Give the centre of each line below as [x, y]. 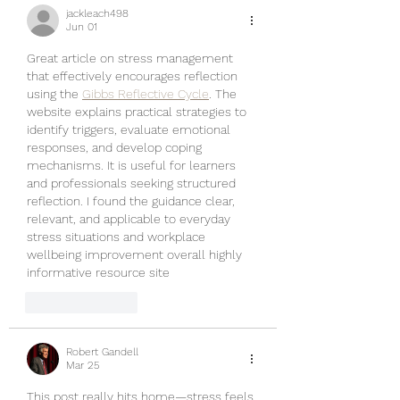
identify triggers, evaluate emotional [130, 129]
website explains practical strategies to [138, 112]
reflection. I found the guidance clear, [133, 201]
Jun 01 [82, 27]
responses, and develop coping [116, 147]
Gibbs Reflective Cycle [146, 94]
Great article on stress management [132, 58]
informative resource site [98, 272]
